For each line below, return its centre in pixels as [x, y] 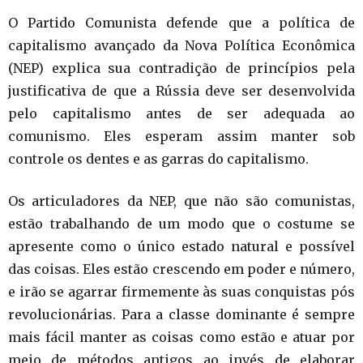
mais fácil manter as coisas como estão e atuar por [181, 337]
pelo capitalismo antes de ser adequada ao [181, 114]
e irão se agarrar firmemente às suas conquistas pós [181, 292]
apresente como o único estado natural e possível [181, 247]
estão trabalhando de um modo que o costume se [181, 224]
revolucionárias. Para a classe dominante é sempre [181, 315]
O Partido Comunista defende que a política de [181, 23]
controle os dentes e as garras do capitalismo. [158, 159]
